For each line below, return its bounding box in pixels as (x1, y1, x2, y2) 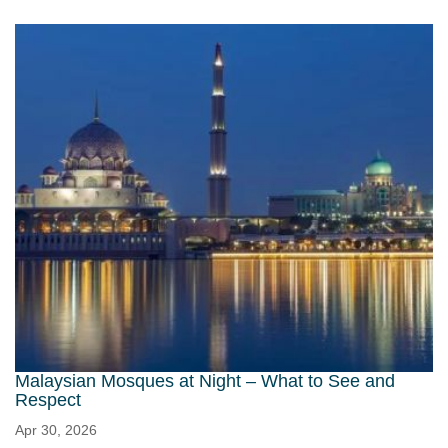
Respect (15, 390, 81, 411)
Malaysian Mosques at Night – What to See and (15, 371, 395, 392)
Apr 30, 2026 (15, 422, 97, 439)
